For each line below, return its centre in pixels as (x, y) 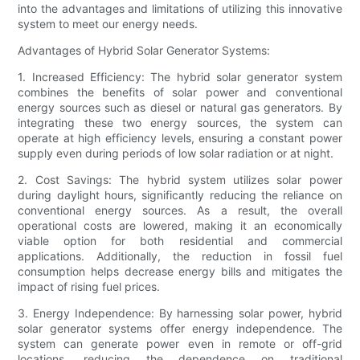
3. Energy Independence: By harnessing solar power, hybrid (180, 313)
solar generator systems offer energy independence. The (180, 329)
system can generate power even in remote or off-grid (180, 344)
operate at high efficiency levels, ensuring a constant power (180, 138)
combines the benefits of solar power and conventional (180, 92)
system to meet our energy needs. (108, 24)
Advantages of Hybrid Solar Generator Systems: (144, 51)
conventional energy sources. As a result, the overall (180, 211)
